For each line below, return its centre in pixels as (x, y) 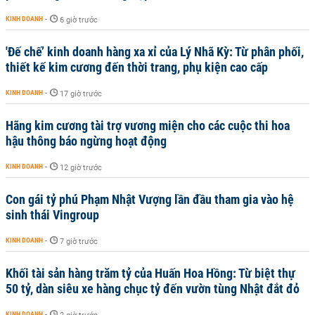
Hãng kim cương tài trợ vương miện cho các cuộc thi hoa (148, 126)
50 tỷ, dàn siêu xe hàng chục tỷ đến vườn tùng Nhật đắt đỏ (153, 289)
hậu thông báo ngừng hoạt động (86, 141)
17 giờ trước (81, 94)
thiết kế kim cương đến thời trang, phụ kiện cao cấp (137, 67)
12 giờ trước (81, 168)
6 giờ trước (79, 20)
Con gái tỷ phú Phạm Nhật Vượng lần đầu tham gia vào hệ (150, 199)
